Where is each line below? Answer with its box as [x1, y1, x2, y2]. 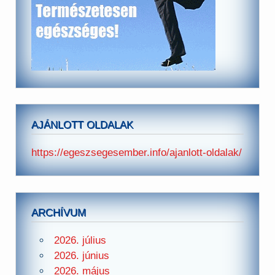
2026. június [53, 250, 109, 262]
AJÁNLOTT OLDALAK [31, 118, 134, 131]
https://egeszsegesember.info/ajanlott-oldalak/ [31, 147, 242, 159]
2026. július [53, 234, 106, 247]
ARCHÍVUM [31, 206, 87, 219]
